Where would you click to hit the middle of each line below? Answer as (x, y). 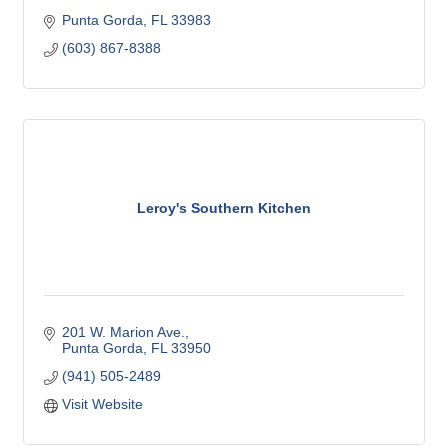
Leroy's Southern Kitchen (224, 207)
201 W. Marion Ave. (123, 332)
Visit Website (102, 404)
